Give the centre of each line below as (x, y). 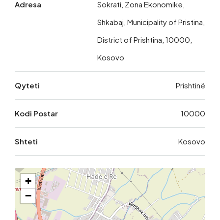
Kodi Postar (36, 113)
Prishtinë (191, 85)
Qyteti (27, 85)
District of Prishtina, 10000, (145, 40)
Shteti (26, 141)
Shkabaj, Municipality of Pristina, (151, 22)
